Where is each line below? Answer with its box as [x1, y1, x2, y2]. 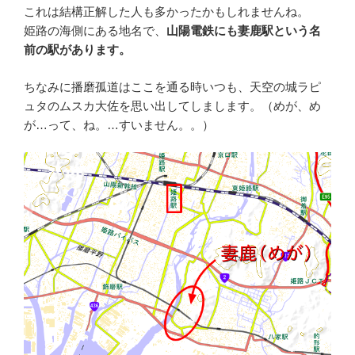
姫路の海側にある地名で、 [24, 24, 166, 38]
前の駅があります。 [24, 43, 131, 57]
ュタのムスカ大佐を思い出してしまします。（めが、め [24, 98, 321, 113]
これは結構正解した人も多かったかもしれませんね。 [24, 5, 309, 19]
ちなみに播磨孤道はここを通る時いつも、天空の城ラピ [24, 79, 321, 94]
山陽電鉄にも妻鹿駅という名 [166, 24, 321, 38]
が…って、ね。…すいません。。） [24, 117, 214, 132]
